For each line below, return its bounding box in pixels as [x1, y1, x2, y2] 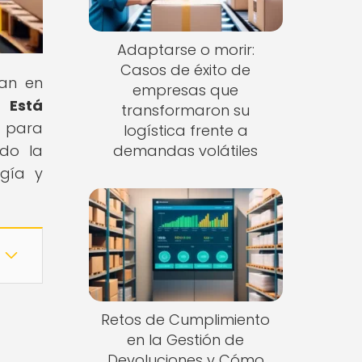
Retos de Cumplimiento [101, 309, 271, 330]
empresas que [133, 80, 239, 101]
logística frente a [123, 120, 248, 141]
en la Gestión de [127, 329, 245, 350]
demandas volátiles [113, 141, 259, 162]
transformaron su [121, 100, 250, 121]
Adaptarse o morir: [116, 40, 255, 61]
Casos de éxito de [120, 60, 251, 81]
